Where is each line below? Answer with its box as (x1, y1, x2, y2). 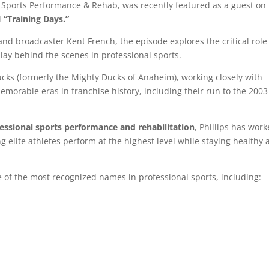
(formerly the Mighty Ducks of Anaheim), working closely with (14, 71, 263, 83)
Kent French (67, 35, 116, 47)
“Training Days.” (4, 13, 70, 25)
